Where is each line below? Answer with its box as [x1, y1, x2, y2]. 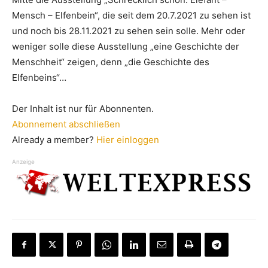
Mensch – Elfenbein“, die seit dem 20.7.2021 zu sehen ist [12, 10, 251, 21]
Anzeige [12, 158, 35, 165]
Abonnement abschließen [12, 118, 120, 130]
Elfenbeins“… [12, 72, 66, 83]
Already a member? [12, 134, 96, 145]
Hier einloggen [96, 134, 159, 145]
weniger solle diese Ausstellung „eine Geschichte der [12, 41, 239, 52]
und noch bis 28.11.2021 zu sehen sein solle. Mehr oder [12, 25, 245, 36]
